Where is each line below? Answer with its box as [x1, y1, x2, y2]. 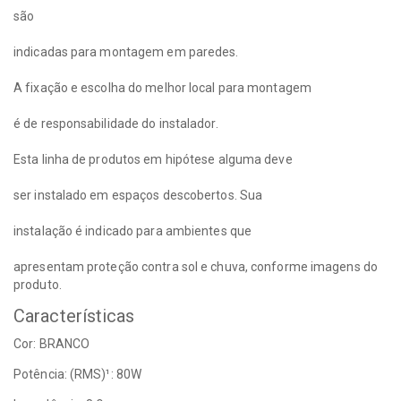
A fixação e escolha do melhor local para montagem [13, 81, 311, 96]
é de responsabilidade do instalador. [13, 116, 218, 132]
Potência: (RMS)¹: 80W [13, 367, 142, 382]
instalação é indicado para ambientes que [13, 224, 252, 239]
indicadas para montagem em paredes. [13, 45, 239, 60]
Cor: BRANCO [13, 337, 90, 352]
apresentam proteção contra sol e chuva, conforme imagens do [13, 260, 378, 275]
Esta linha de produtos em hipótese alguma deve [13, 152, 293, 167]
